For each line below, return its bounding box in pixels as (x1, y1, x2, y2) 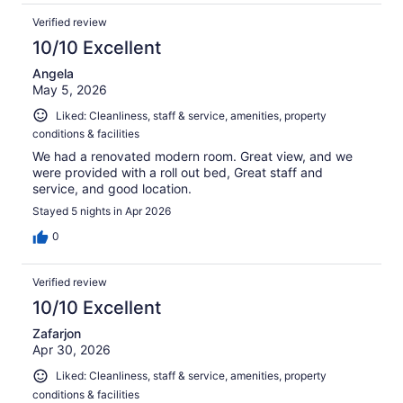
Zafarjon (32, 326, 81, 342)
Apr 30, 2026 (32, 342, 111, 358)
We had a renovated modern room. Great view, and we (32, 148, 353, 165)
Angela (32, 65, 74, 81)
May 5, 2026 (32, 81, 107, 97)
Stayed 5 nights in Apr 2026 (32, 204, 171, 219)
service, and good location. (32, 181, 192, 197)
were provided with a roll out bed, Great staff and (32, 165, 323, 181)
